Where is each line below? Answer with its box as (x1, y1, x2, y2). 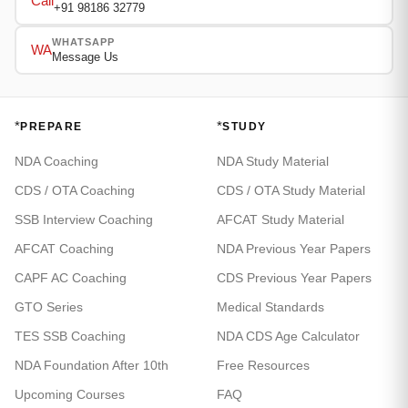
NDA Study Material (217, 154, 329, 168)
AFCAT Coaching (15, 241, 114, 256)
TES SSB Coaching (15, 329, 126, 343)
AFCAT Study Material (217, 212, 344, 227)
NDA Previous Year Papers (217, 241, 371, 256)
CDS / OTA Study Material (217, 183, 365, 198)
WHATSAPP (51, 36, 115, 47)
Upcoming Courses (15, 387, 125, 402)
